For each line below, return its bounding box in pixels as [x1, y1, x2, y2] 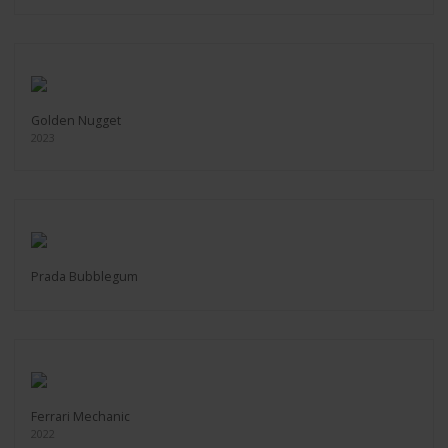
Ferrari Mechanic [31, 408, 130, 425]
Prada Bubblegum [31, 268, 138, 285]
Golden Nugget [31, 112, 121, 129]
